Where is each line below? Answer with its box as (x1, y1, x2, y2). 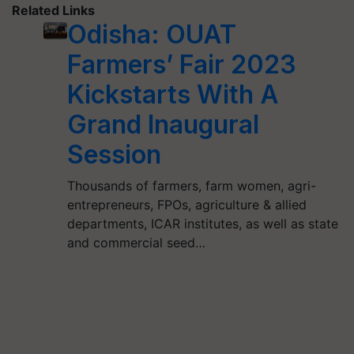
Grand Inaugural (66, 109, 259, 141)
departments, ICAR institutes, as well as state (66, 216, 338, 232)
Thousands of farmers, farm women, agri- (66, 178, 316, 194)
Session (66, 139, 161, 171)
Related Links (12, 2, 95, 19)
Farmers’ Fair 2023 (66, 49, 296, 81)
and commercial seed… (66, 235, 205, 251)
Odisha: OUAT (66, 19, 236, 51)
